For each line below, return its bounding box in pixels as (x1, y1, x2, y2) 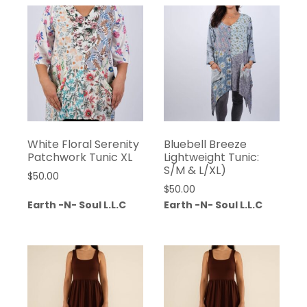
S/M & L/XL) (163, 162, 226, 178)
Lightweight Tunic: (163, 149, 259, 165)
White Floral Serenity (27, 136, 139, 152)
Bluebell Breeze (163, 136, 247, 152)
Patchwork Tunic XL (27, 149, 132, 165)
